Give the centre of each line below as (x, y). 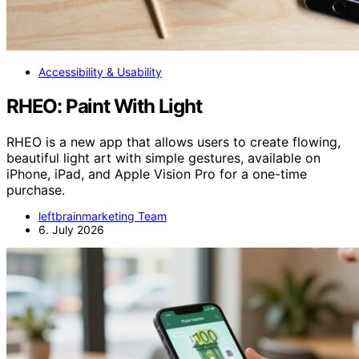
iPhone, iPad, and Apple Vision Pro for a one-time (157, 173)
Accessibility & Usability (100, 72)
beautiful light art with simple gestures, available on (163, 157)
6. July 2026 (71, 229)
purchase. (36, 190)
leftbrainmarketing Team (103, 216)
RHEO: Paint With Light (104, 106)
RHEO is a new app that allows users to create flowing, (173, 141)
